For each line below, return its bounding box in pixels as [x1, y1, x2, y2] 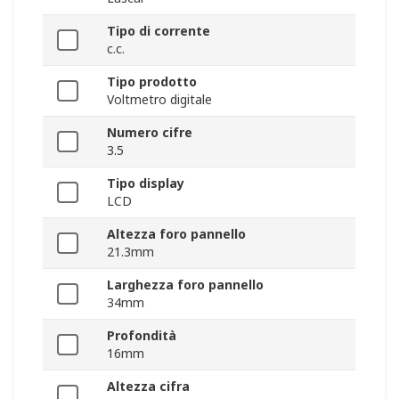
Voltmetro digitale [107, 91, 212, 109]
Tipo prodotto [107, 73, 197, 91]
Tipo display [107, 175, 184, 192]
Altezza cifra [107, 378, 190, 395]
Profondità [107, 327, 176, 345]
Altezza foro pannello [107, 225, 246, 243]
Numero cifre [107, 124, 192, 142]
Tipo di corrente [107, 22, 210, 40]
